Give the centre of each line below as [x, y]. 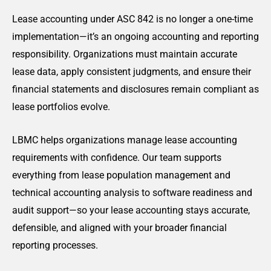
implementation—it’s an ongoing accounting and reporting [135, 37]
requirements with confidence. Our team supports [117, 157]
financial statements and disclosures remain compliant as [135, 89]
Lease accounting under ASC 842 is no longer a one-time [132, 19]
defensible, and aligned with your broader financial [119, 227]
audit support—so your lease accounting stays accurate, [131, 210]
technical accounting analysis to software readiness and [132, 192]
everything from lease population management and [121, 175]
